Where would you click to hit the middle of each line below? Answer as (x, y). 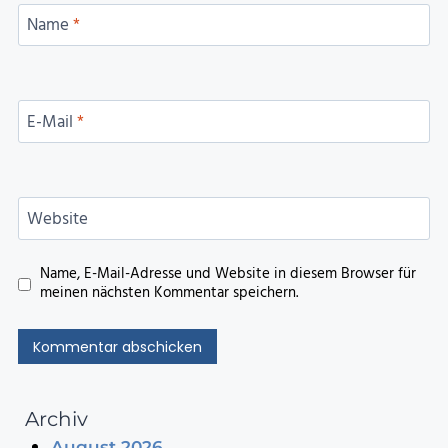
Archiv (56, 419)
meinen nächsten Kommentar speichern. (169, 293)
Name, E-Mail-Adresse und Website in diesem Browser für (228, 274)
